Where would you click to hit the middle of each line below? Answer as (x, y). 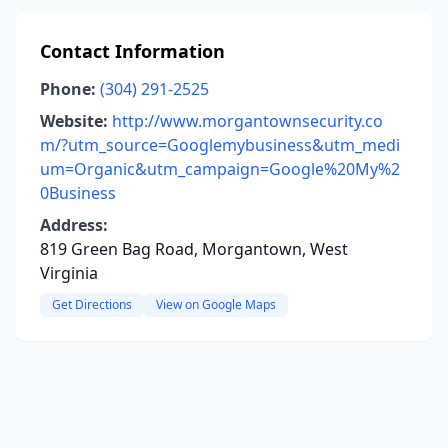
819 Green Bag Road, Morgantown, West (194, 249)
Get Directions (92, 304)
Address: (74, 225)
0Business (78, 193)
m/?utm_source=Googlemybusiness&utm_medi (220, 145)
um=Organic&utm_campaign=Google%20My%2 (220, 169)
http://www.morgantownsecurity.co (247, 121)
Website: (74, 121)
